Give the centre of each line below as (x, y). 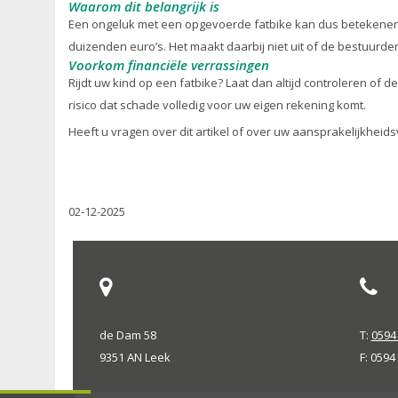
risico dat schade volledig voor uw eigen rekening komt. (217, 105)
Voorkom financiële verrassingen (169, 65)
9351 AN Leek (135, 357)
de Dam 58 (128, 335)
